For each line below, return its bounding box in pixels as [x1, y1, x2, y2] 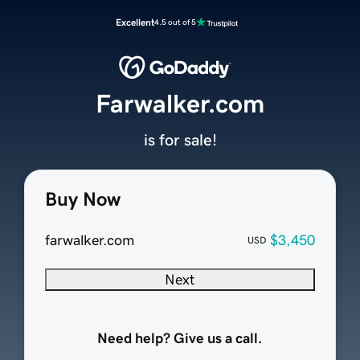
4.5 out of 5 [154, 18, 196, 27]
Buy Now [44, 190, 121, 210]
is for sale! [143, 132, 217, 149]
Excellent [116, 18, 154, 27]
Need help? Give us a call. [97, 331, 263, 346]
